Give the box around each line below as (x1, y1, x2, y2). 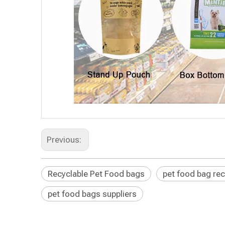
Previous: (47, 135, 83, 145)
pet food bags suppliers (48, 189, 137, 199)
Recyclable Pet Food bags (48, 169, 145, 179)
